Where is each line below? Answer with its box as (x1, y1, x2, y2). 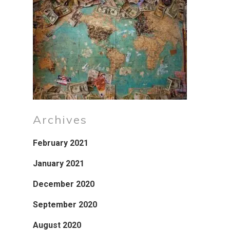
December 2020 (33, 179, 94, 189)
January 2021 (33, 159, 84, 168)
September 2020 (33, 200, 97, 209)
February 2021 (33, 138, 88, 148)
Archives (33, 112, 87, 127)
